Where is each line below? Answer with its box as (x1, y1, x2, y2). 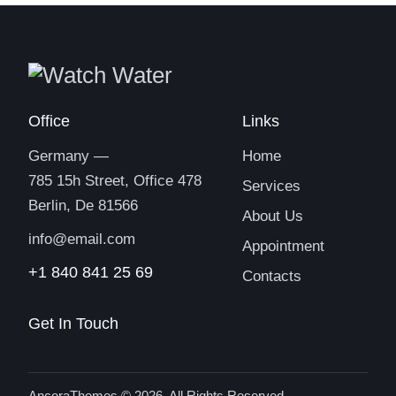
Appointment (242, 237, 325, 255)
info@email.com (28, 230, 136, 247)
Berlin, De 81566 (28, 196, 139, 214)
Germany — (28, 147, 110, 164)
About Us (242, 207, 304, 225)
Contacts (242, 267, 302, 285)
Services (242, 177, 301, 194)
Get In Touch (28, 314, 119, 332)
